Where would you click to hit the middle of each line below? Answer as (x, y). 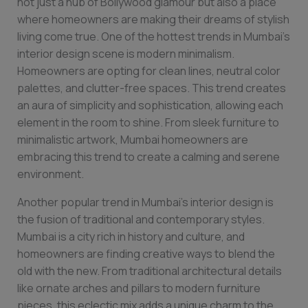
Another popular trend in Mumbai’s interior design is (145, 202)
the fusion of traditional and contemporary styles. (141, 219)
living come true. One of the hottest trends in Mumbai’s (153, 36)
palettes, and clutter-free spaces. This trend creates (151, 88)
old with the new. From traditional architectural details (149, 271)
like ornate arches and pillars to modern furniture (139, 288)
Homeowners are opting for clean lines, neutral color (148, 71)
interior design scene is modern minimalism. (125, 54)
